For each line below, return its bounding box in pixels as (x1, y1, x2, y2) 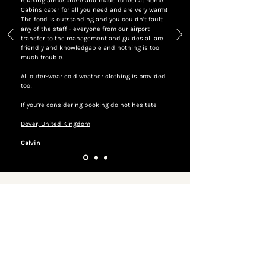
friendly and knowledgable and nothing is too (21, 44, 159, 52)
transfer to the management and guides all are (21, 34, 163, 42)
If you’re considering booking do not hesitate (21, 101, 157, 109)
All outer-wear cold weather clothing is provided (21, 72, 166, 80)
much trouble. (21, 53, 64, 61)
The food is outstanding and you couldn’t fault (21, 15, 163, 23)
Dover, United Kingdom (21, 120, 90, 128)
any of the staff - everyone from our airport (21, 25, 150, 33)
